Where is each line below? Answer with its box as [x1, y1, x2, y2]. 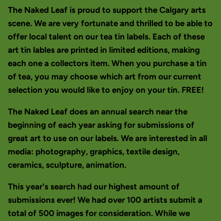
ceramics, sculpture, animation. [8, 160, 126, 170]
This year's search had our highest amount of [8, 182, 180, 192]
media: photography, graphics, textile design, [8, 147, 180, 157]
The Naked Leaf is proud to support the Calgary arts [8, 5, 206, 15]
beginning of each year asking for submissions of [8, 120, 194, 130]
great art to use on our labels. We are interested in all [8, 133, 207, 144]
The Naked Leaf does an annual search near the [8, 107, 187, 117]
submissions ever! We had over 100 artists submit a [8, 195, 202, 205]
